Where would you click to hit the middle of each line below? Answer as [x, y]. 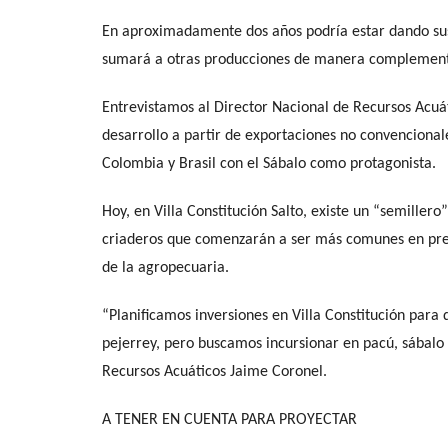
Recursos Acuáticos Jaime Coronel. [214, 371]
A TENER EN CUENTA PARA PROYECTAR [229, 419]
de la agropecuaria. [165, 267]
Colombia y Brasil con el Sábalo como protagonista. [269, 163]
